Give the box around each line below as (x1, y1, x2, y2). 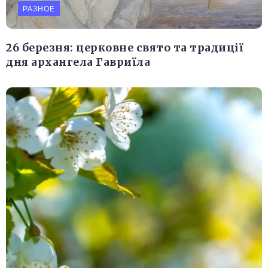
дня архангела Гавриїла (6, 56, 150, 69)
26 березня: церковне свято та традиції (6, 41, 243, 55)
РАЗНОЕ (23, 4, 55, 14)
